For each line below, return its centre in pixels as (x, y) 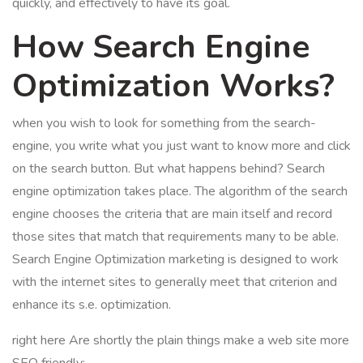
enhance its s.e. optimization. (93, 305)
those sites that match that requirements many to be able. (175, 237)
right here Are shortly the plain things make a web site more (181, 340)
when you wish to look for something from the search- (164, 123)
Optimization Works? (173, 86)
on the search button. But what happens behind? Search (169, 169)
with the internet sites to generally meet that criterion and (175, 282)
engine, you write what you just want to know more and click (181, 146)
